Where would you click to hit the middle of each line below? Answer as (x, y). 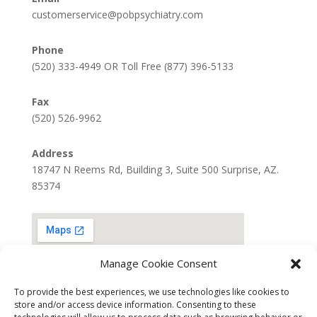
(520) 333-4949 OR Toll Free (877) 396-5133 (132, 66)
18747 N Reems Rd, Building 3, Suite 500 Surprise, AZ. (155, 169)
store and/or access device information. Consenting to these (135, 305)
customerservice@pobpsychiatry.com (117, 14)
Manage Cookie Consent (158, 263)
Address (52, 153)
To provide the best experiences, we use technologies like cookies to (152, 292)
